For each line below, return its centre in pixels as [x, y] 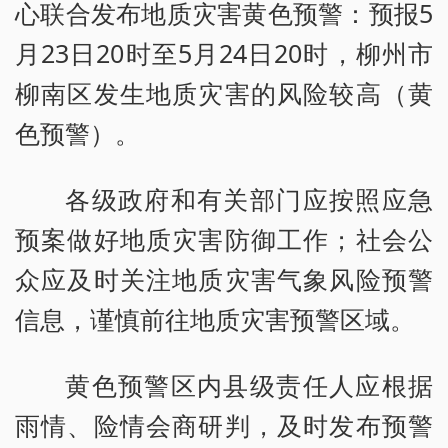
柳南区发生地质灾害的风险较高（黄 [224, 93]
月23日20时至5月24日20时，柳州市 [224, 53]
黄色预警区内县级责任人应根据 [249, 385]
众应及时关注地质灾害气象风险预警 [224, 279]
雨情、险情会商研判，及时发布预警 [224, 425]
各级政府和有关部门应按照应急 [249, 199]
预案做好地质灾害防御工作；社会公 [224, 239]
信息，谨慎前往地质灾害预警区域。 [215, 319]
